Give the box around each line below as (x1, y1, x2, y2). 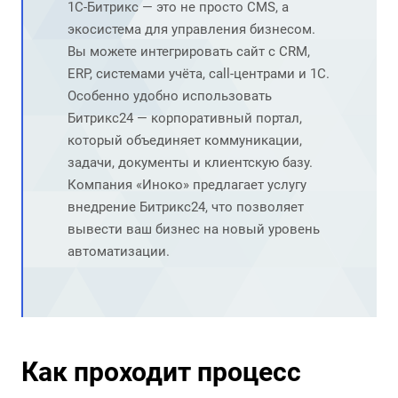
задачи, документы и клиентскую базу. (68, 155, 313, 171)
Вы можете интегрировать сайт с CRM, (68, 44, 310, 60)
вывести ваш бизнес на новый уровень (68, 221, 320, 238)
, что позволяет (205, 199, 304, 216)
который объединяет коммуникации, (68, 132, 302, 149)
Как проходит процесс (21, 356, 301, 388)
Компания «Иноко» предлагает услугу (68, 177, 306, 194)
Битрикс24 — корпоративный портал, (68, 110, 302, 127)
